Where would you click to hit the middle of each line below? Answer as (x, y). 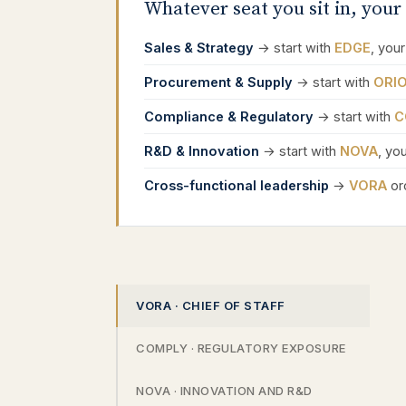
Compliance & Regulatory (229, 116)
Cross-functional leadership (237, 185)
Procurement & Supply (218, 82)
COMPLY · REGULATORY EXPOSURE (241, 348)
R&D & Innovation (202, 151)
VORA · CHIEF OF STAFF (211, 305)
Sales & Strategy (199, 48)
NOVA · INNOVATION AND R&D (224, 391)
